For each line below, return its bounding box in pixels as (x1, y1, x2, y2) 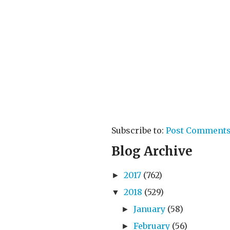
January (133, 203, 166, 214)
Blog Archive (111, 143, 193, 159)
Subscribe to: (111, 125, 166, 136)
